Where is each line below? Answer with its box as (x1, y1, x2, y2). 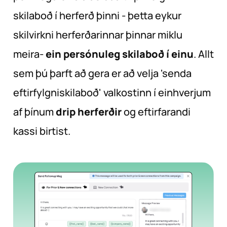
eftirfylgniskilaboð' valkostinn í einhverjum (13, 86, 211, 100)
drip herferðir (56, 105, 122, 119)
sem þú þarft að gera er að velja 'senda (13, 66, 192, 81)
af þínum (13, 105, 56, 119)
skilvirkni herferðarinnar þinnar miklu (13, 28, 182, 42)
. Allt (194, 47, 214, 61)
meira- (13, 47, 46, 61)
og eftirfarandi (122, 105, 191, 119)
